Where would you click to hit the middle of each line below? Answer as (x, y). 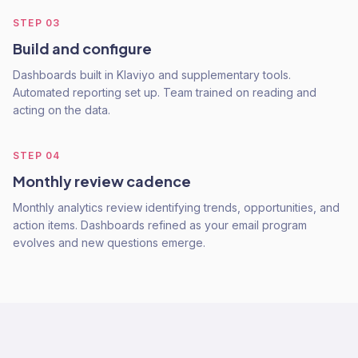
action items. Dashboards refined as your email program (160, 225)
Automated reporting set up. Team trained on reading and (165, 92)
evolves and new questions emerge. (109, 243)
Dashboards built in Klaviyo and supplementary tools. (152, 75)
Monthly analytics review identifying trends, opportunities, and (176, 207)
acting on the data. (62, 110)
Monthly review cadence (102, 181)
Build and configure (82, 48)
